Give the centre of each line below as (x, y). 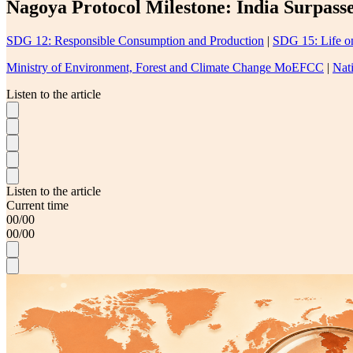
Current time (37, 205)
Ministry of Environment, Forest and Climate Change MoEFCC (165, 67)
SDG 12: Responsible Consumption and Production (135, 40)
